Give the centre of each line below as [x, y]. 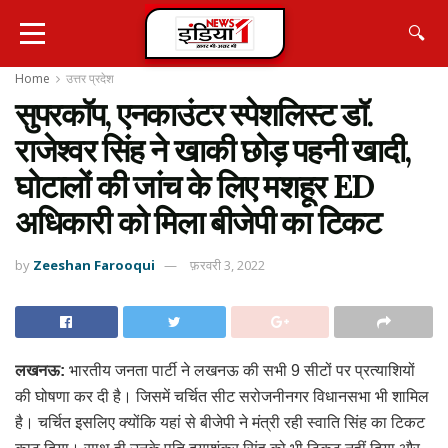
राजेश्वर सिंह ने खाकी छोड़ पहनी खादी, [213, 150]
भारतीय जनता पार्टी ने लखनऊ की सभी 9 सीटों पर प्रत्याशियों [240, 370]
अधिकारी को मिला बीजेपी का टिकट [198, 222]
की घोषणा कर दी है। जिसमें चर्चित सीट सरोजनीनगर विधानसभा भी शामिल [222, 396]
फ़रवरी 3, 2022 [227, 264]
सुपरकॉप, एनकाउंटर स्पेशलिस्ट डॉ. [194, 114]
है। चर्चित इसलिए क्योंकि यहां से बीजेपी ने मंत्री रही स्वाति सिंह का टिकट [220, 422]
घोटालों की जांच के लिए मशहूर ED [195, 186]
